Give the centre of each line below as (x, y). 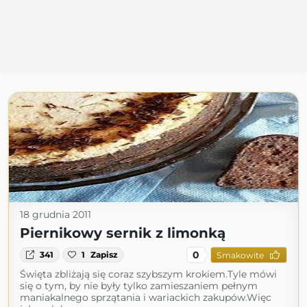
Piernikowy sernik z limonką (123, 233)
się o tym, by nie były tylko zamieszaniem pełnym (139, 286)
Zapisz (105, 255)
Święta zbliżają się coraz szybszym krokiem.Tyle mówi (148, 274)
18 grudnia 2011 (56, 214)
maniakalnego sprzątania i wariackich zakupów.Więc (146, 297)
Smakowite (240, 255)
